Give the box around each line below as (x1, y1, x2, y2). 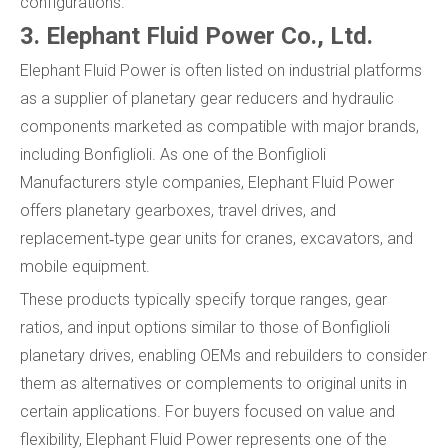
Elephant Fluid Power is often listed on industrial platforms (20, 61, 422, 81)
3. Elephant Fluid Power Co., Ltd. (20, 22, 373, 51)
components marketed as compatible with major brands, (20, 117, 419, 137)
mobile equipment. (20, 257, 150, 277)
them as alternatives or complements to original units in (20, 374, 407, 394)
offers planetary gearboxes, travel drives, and (20, 201, 336, 221)
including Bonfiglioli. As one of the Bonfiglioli (20, 145, 326, 165)
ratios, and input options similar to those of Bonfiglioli (20, 318, 390, 338)
